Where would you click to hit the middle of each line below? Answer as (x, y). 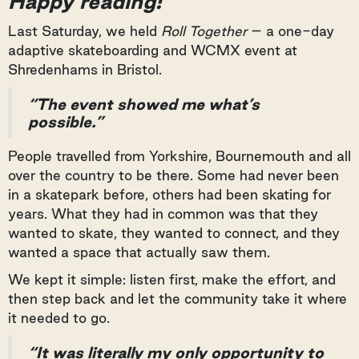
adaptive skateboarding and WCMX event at (153, 50)
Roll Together (204, 31)
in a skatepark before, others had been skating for (169, 194)
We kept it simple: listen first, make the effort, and (172, 279)
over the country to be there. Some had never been (173, 175)
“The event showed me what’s (144, 104)
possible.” (66, 122)
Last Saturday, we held (85, 31)
